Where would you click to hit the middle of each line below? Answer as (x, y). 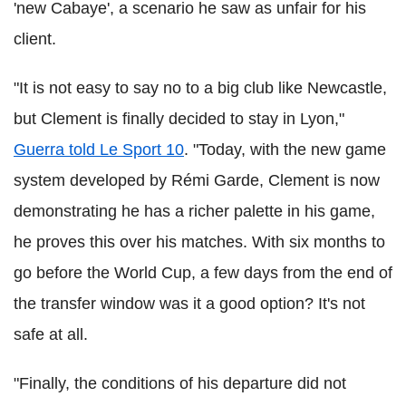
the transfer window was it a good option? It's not (189, 304)
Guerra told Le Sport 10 (99, 150)
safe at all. (51, 334)
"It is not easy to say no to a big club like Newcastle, (200, 88)
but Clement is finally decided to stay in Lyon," (179, 119)
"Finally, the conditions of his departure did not (180, 383)
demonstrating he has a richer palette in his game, (194, 211)
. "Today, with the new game (285, 150)
